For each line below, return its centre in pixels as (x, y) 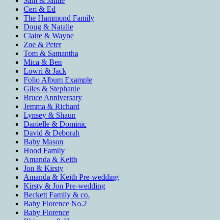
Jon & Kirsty (43, 168)
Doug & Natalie (48, 27)
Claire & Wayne (49, 36)
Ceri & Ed (40, 9)
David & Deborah (52, 133)
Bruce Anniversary (53, 98)
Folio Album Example (58, 80)
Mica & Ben (43, 62)
